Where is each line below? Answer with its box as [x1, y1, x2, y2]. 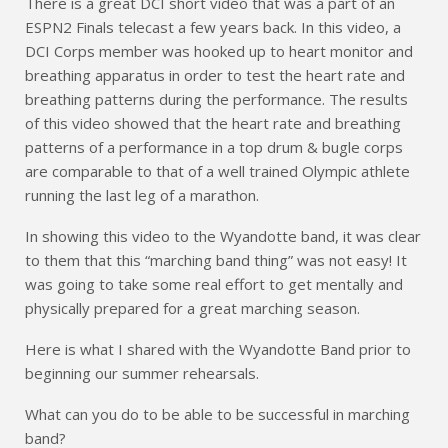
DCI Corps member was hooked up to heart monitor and [25, 40, 413, 61]
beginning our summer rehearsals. [25, 362, 259, 383]
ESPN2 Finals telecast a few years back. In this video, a [25, 16, 401, 37]
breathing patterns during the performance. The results [25, 88, 408, 109]
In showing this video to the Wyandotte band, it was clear [25, 225, 421, 246]
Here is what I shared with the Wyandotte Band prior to [25, 338, 411, 359]
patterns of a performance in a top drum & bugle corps [25, 136, 403, 157]
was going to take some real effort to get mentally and [25, 273, 403, 294]
